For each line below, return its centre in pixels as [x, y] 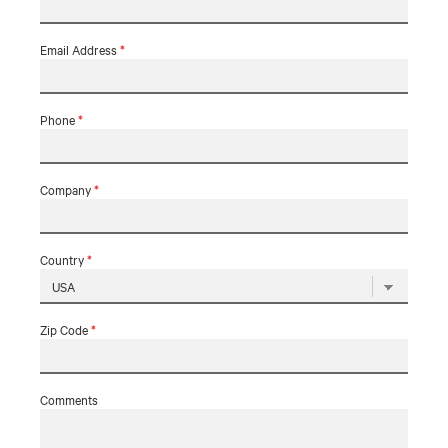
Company [67, 189]
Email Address [80, 49]
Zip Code [65, 329]
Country [63, 259]
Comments [69, 399]
